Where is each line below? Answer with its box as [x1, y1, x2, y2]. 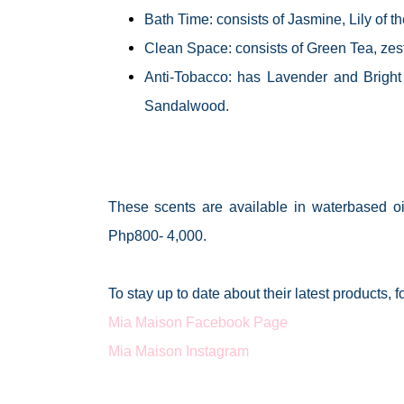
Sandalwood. [143, 97, 233, 114]
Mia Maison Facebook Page [107, 314, 288, 330]
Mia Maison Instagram [107, 343, 249, 359]
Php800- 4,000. [107, 227, 207, 243]
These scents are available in [107, 198, 312, 215]
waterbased [311, 198, 387, 215]
